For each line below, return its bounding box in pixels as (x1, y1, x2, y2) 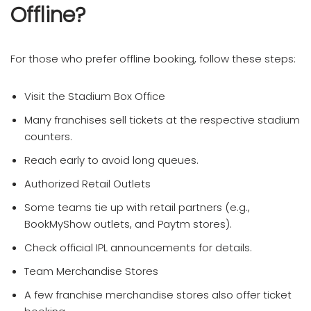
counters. (24, 128, 72, 144)
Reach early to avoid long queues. (24, 152, 199, 167)
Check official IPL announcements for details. (24, 239, 252, 255)
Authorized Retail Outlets (24, 176, 151, 191)
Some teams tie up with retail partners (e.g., (24, 199, 250, 215)
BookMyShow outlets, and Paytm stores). (24, 216, 232, 231)
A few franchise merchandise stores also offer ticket (24, 287, 292, 302)
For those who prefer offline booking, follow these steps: (10, 51, 296, 66)
